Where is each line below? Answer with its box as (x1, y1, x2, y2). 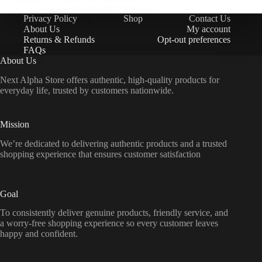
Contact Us (189, 13, 231, 24)
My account (187, 24, 231, 35)
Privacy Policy (23, 13, 77, 24)
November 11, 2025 (41, 15, 115, 25)
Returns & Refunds (23, 35, 95, 45)
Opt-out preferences (157, 35, 231, 45)
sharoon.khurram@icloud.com (41, 4, 153, 15)
